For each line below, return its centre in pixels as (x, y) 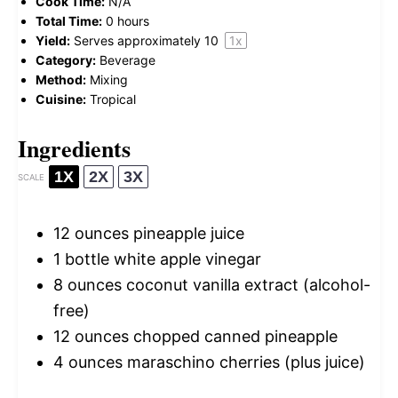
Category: (66, 60)
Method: (61, 80)
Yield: (53, 41)
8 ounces (88, 285)
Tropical (113, 99)
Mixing (109, 80)
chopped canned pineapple (233, 337)
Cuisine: (61, 99)
